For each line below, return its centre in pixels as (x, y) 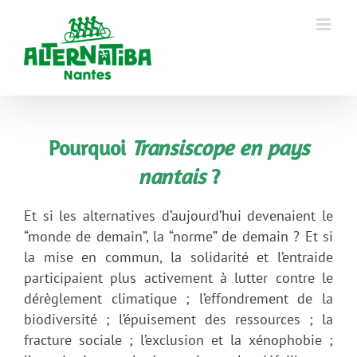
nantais (171, 176)
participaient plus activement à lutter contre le (178, 277)
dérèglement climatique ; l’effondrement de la (178, 298)
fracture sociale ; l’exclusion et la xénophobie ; (178, 339)
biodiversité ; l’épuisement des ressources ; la (178, 319)
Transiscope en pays (220, 147)
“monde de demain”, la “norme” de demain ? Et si (178, 236)
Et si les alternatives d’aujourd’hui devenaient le (178, 215)
